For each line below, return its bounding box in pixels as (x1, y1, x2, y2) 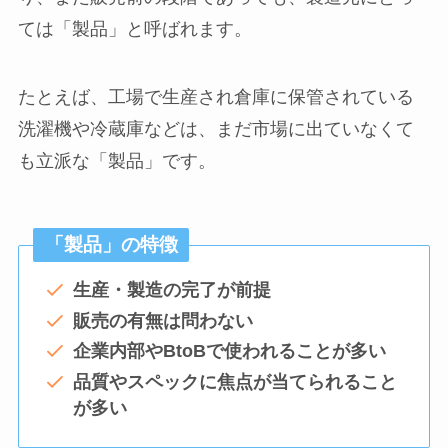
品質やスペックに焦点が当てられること (72, 371, 397, 392)
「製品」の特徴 (44, 234, 178, 256)
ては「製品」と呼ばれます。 (17, 18, 252, 39)
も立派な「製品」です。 (17, 150, 216, 171)
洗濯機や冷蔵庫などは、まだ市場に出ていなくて (17, 118, 414, 139)
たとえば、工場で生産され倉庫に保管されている (17, 86, 414, 107)
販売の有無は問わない (72, 310, 253, 331)
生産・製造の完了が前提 (72, 280, 271, 301)
